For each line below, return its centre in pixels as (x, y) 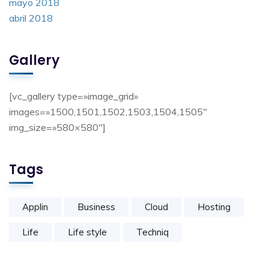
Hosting (214, 207)
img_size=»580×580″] (57, 127)
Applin (35, 207)
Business (96, 207)
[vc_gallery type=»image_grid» (74, 96)
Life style (87, 232)
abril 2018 (31, 18)
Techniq (153, 232)
